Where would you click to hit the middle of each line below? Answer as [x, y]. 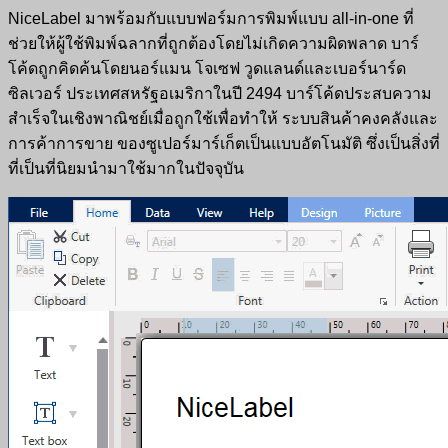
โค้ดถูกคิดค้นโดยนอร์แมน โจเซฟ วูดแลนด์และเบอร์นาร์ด [207, 69]
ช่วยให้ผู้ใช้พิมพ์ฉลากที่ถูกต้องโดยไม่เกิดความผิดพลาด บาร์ [213, 44]
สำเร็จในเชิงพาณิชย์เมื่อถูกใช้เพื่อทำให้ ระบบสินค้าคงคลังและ [223, 119]
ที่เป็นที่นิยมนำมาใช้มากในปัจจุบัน [126, 169]
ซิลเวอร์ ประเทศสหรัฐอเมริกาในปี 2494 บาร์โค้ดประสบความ [220, 94]
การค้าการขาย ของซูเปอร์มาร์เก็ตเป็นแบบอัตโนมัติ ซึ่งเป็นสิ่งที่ [224, 144]
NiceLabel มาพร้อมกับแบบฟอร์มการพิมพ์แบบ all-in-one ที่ [211, 19]
